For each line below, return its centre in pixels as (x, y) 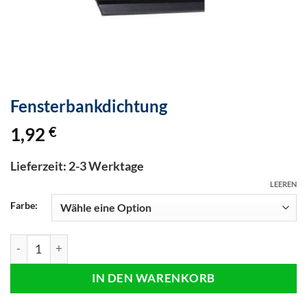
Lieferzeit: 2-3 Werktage (77, 165)
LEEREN (283, 184)
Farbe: (24, 205)
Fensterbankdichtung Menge (77, 242)
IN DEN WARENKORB (153, 278)
